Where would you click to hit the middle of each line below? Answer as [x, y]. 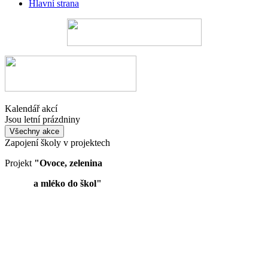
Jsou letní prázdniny [42, 119]
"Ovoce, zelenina [68, 163]
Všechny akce [34, 131]
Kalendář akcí [31, 109]
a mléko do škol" [53, 183]
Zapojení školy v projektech [57, 143]
